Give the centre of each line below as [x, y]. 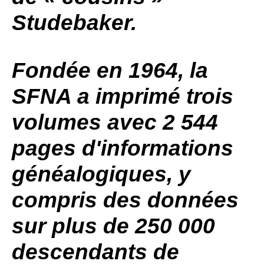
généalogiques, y [101, 174]
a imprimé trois [152, 96]
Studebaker [71, 23]
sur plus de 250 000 [113, 226]
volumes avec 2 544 [115, 122]
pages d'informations [123, 148]
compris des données [125, 200]
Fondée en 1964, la [110, 70]
